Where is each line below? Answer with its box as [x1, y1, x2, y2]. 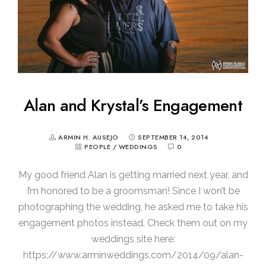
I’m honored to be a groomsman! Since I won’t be [26, 185, 240, 197]
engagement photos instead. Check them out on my [18, 217, 248, 229]
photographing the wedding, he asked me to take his [18, 201, 248, 213]
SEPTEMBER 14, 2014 [138, 132, 208, 142]
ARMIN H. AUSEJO [58, 132, 121, 142]
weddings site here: [91, 233, 175, 245]
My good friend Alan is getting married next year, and [18, 169, 248, 180]
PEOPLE [84, 142, 111, 151]
